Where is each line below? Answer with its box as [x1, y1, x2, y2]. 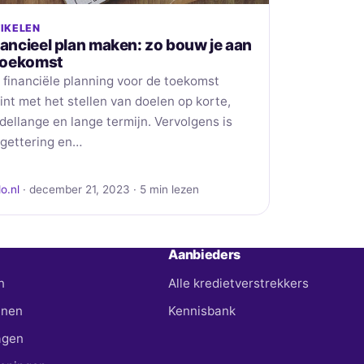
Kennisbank [168, 303, 236, 319]
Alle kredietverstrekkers [168, 275, 310, 292]
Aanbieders [168, 246, 241, 263]
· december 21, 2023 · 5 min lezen [19, 183, 199, 197]
